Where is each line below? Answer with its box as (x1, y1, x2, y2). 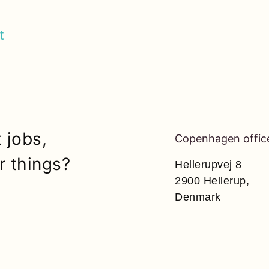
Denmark (175, 190, 221, 203)
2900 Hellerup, (175, 174, 249, 187)
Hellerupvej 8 (175, 158, 242, 171)
